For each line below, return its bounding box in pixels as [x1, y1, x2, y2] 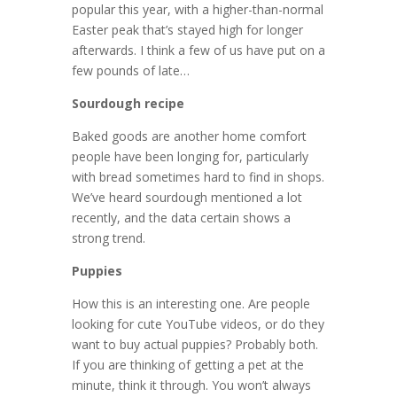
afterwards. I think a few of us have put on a [71, 42, 325, 59]
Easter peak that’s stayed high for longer [71, 21, 303, 39]
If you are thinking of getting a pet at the [71, 356, 304, 374]
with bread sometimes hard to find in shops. [71, 168, 324, 186]
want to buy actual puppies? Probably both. [71, 336, 318, 354]
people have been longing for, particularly [71, 148, 308, 166]
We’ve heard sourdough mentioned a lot [71, 189, 302, 206]
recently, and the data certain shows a [71, 209, 291, 227]
